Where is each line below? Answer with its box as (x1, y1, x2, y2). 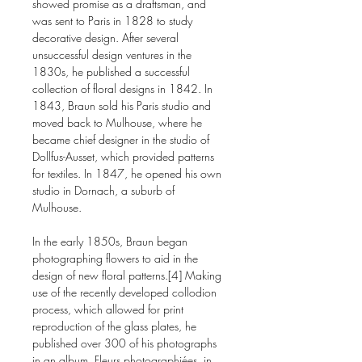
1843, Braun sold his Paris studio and (32, 98, 211, 113)
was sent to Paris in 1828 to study (32, 13, 192, 28)
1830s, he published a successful (32, 64, 190, 79)
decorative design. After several (32, 30, 179, 45)
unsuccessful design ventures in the (32, 47, 192, 62)
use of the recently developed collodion (32, 284, 217, 300)
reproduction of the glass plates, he (32, 318, 196, 334)
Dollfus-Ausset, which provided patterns (32, 149, 214, 164)
